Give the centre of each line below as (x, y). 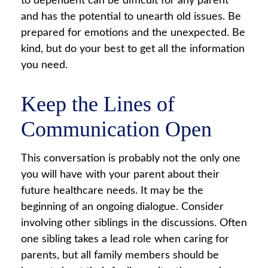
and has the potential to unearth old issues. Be (131, 17)
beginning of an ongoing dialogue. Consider (122, 207)
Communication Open (116, 129)
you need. (44, 65)
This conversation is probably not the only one (131, 159)
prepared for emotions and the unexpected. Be (133, 33)
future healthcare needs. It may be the (112, 191)
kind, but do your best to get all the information (133, 49)
